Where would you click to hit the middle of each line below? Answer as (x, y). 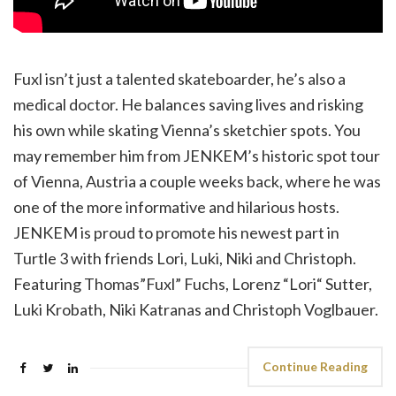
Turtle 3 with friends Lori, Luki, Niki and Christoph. (185, 259)
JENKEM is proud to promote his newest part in (176, 233)
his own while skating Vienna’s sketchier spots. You (187, 130)
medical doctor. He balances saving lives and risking (188, 105)
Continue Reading (315, 367)
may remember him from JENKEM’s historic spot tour (197, 156)
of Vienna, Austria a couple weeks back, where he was (197, 182)
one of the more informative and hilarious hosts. (176, 207)
